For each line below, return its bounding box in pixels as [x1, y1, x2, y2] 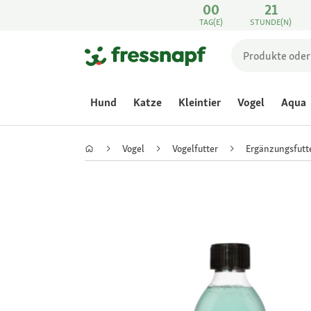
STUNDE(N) [250, 17, 292, 28]
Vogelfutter [172, 142, 218, 155]
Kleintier [178, 95, 221, 110]
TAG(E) [199, 17, 224, 28]
